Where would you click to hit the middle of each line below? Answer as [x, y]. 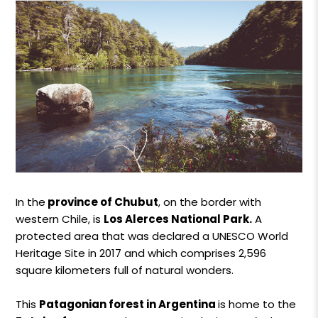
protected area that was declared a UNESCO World [152, 236]
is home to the [257, 304]
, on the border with [210, 202]
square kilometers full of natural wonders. [126, 270]
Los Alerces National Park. [178, 219]
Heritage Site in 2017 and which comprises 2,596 [141, 253]
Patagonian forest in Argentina [129, 304]
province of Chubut [102, 202]
